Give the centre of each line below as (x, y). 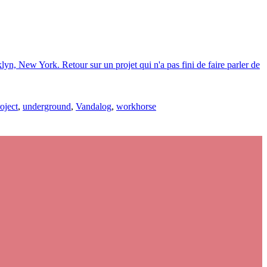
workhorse (136, 107)
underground (47, 107)
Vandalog (94, 107)
